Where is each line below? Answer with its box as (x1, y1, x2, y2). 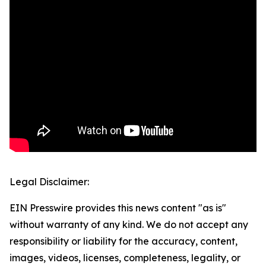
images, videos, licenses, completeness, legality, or (9, 252, 240, 264)
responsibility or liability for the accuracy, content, (9, 235, 237, 248)
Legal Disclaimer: (9, 176, 89, 188)
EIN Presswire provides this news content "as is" (9, 202, 226, 214)
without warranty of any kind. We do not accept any (9, 218, 248, 231)
